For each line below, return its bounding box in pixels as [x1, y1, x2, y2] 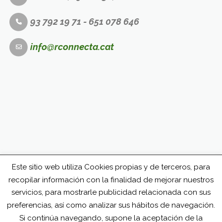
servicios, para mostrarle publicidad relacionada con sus [11, 188, 211, 197]
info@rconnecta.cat [30, 41, 114, 52]
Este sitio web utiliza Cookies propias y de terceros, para [12, 163, 210, 172]
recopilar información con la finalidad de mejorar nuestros [8, 175, 214, 184]
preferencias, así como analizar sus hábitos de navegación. [7, 200, 215, 210]
